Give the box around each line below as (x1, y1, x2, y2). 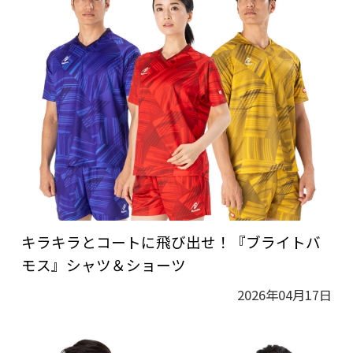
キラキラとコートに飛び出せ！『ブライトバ (20, 231, 321, 253)
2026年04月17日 (237, 285, 333, 305)
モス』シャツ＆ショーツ (20, 254, 186, 276)
